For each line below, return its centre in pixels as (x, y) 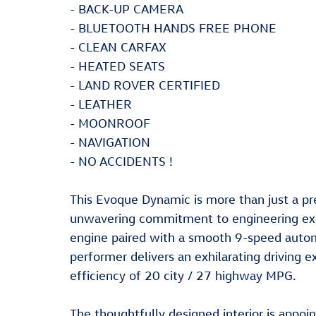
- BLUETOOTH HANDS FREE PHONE (173, 28)
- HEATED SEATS (117, 66)
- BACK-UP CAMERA (127, 9)
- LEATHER (101, 104)
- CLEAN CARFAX (118, 47)
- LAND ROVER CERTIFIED (145, 85)
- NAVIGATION (110, 142)
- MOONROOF (110, 123)
